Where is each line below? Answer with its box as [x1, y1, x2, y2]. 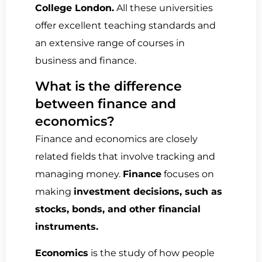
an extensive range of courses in [35, 37, 185, 49]
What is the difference [35, 78, 182, 95]
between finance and [35, 96, 176, 112]
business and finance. [35, 54, 136, 66]
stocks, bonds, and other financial [35, 204, 201, 215]
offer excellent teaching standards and [35, 19, 216, 31]
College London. [35, 2, 114, 13]
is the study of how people [88, 247, 215, 258]
